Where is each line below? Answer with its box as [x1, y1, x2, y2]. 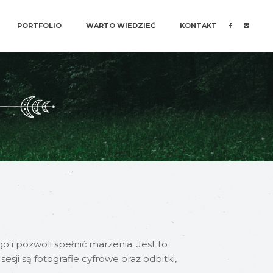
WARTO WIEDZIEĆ [86, 21, 155, 30]
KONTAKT [180, 21, 217, 30]
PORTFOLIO [17, 21, 62, 30]
